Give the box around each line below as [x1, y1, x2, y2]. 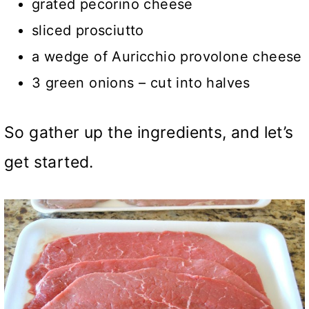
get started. [4, 152, 94, 172]
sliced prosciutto [32, 22, 144, 39]
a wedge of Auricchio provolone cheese [32, 48, 302, 66]
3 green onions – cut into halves [32, 74, 250, 92]
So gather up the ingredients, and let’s [4, 123, 294, 143]
